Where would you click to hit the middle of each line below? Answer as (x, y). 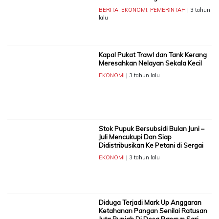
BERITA (108, 10)
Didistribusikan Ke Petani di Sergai (151, 145)
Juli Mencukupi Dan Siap (135, 137)
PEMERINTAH (168, 10)
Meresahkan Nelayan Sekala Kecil (150, 63)
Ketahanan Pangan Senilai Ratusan (153, 211)
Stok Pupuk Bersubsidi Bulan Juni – (151, 129)
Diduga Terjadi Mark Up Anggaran (150, 203)
